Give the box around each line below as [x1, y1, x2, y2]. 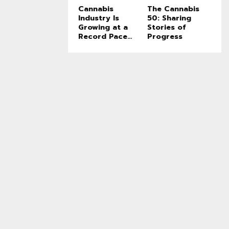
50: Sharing [147, 13, 191, 24]
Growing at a [78, 22, 128, 33]
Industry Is [78, 13, 119, 24]
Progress [147, 31, 182, 42]
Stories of [147, 22, 186, 33]
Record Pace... [78, 31, 132, 42]
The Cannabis [147, 4, 199, 15]
